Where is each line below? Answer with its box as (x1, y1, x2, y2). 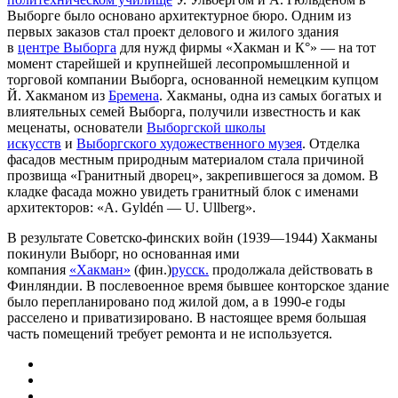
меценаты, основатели (7, 120, 147, 136)
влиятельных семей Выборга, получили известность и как (7, 104, 361, 120)
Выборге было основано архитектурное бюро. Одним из (7, 8, 351, 24)
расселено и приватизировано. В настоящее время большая (7, 310, 366, 326)
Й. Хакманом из (7, 88, 108, 104)
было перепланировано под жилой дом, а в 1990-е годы (7, 294, 346, 310)
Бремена (108, 88, 159, 104)
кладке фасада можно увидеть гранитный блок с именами (7, 184, 359, 200)
